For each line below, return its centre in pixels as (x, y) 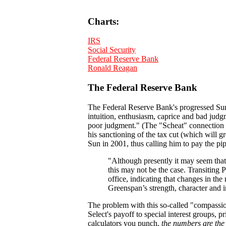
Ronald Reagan (112, 68)
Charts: (103, 21)
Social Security (112, 50)
